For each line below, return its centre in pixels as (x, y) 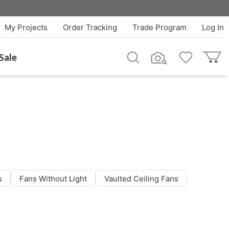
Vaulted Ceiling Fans (141, 179)
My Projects (26, 27)
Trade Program (159, 27)
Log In (213, 27)
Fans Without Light (53, 179)
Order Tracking (90, 27)
